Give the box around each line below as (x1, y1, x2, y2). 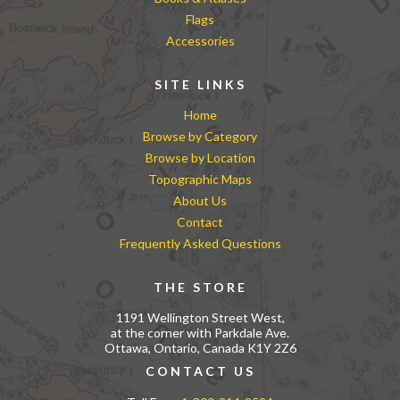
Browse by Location (145, 150, 255, 165)
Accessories (165, 33, 235, 48)
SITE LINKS (154, 77, 246, 92)
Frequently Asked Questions (119, 236, 281, 251)
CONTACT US (145, 363, 255, 379)
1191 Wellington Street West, (115, 310, 285, 325)
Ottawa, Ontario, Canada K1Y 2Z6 (104, 340, 296, 355)
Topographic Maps (148, 171, 252, 187)
